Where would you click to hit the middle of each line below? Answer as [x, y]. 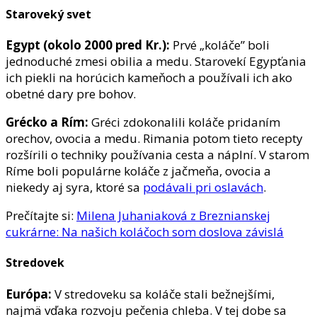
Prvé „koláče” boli [221, 45]
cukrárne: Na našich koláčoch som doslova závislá [145, 232]
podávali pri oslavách [203, 188]
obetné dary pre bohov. [71, 94]
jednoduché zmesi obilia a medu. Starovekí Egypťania [156, 62]
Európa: [30, 294]
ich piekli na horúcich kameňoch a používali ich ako [149, 78]
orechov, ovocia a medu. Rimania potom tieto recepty [154, 139]
